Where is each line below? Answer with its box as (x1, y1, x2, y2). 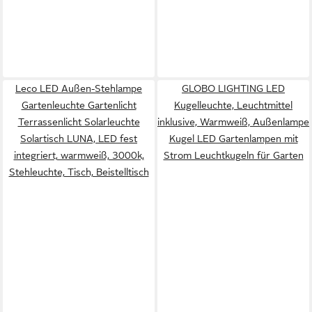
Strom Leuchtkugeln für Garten (163, 150, 304, 161)
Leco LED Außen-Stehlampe (15, 83, 142, 94)
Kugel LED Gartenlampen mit (169, 133, 298, 144)
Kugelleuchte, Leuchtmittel (174, 100, 292, 111)
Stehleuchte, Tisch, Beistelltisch (8, 166, 149, 178)
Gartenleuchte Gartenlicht (21, 100, 136, 111)
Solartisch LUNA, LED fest (20, 133, 137, 144)
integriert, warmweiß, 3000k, (13, 150, 144, 161)
